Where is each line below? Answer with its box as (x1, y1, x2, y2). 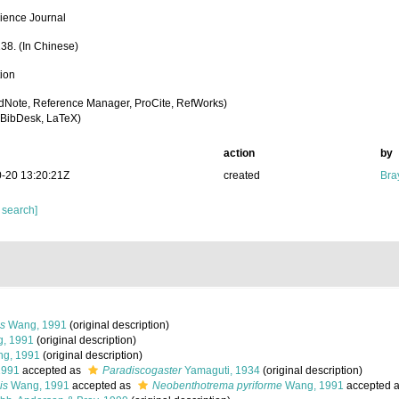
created (223, 169, 260, 182)
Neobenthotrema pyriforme (152, 379, 282, 392)
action (223, 147, 255, 159)
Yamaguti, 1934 (182, 364, 260, 377)
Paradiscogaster (102, 364, 182, 377)
